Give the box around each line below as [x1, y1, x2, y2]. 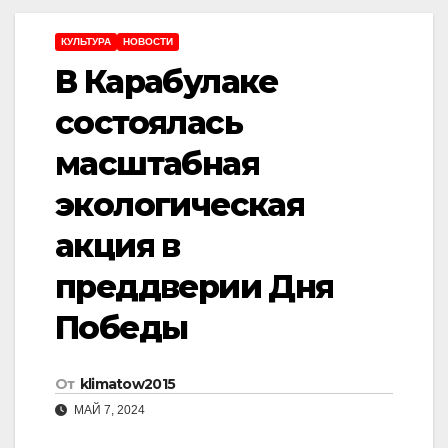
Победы [55, 307, 188, 347]
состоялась [55, 102, 242, 142]
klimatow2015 [79, 375, 176, 394]
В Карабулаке [55, 61, 278, 101]
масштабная [55, 143, 259, 183]
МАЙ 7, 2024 [71, 403, 145, 418]
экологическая [55, 184, 305, 224]
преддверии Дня [55, 266, 334, 306]
